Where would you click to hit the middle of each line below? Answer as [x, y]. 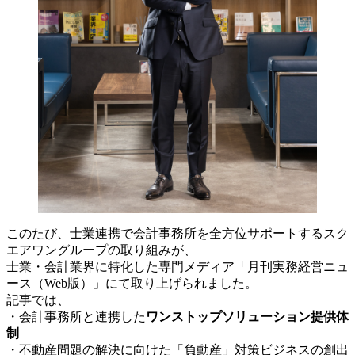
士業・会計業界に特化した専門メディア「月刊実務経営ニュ [177, 267]
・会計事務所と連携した [76, 317]
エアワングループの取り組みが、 [101, 250]
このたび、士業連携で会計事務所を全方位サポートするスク [177, 233]
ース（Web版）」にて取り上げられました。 [132, 283]
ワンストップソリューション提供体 [247, 317]
